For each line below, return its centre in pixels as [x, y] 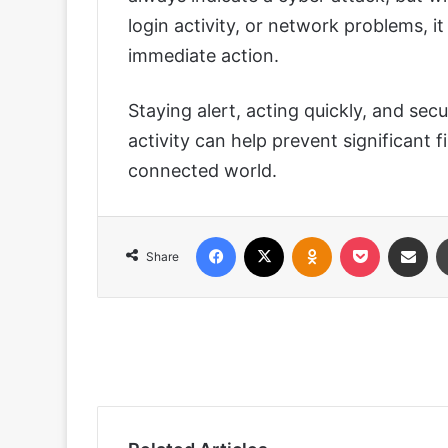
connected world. [202, 171]
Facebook [265, 236]
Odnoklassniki [374, 236]
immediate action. [203, 56]
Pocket [400, 236]
